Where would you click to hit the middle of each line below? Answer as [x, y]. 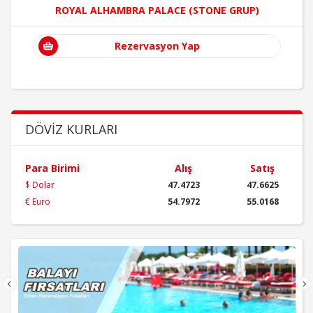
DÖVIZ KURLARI [71, 130]
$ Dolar [40, 185]
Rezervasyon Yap [157, 45]
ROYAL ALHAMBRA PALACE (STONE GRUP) [157, 10]
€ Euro [38, 202]
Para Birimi [52, 168]
